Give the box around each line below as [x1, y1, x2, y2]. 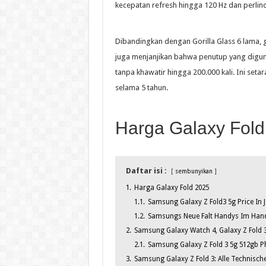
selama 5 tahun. [115, 83, 168, 93]
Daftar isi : [125, 166, 167, 176]
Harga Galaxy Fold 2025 [134, 183, 209, 192]
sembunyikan [175, 167, 213, 175]
